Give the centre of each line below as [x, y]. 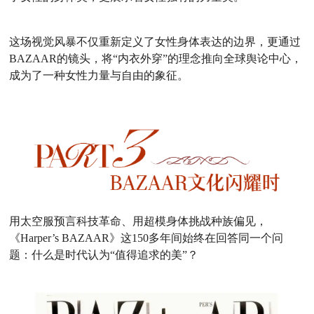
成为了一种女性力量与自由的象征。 [99, 76]
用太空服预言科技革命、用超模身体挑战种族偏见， [138, 221]
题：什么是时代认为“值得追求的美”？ [104, 255]
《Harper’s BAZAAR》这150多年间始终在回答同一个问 [146, 238]
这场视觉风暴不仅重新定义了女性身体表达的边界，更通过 [155, 42]
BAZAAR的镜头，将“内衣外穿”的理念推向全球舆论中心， [156, 59]
